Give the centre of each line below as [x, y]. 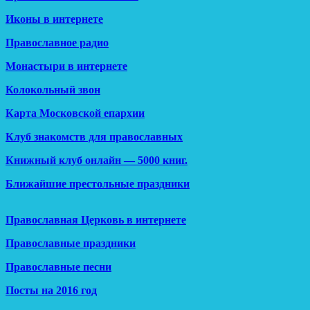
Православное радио [57, 43]
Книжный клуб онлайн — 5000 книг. [97, 161]
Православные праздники [71, 244]
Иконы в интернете [54, 19]
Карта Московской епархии [75, 113]
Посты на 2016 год [51, 291]
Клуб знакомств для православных [94, 137]
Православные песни [58, 267]
